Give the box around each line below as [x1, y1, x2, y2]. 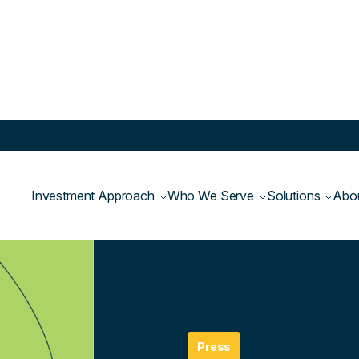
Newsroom [187, 218, 251, 234]
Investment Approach [30, 188, 155, 204]
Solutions [266, 188, 321, 204]
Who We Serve [167, 188, 254, 204]
